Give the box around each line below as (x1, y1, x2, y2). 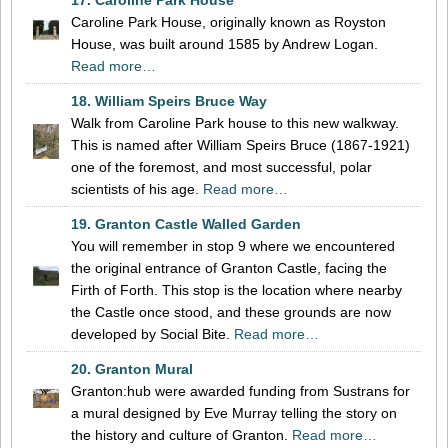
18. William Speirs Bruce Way (71, 92, 267, 109)
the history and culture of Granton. (71, 426, 292, 443)
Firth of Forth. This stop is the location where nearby (71, 281, 402, 298)
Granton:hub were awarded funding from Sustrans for (71, 382, 410, 399)
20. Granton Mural (71, 360, 193, 377)
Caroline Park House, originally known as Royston (71, 13, 386, 30)
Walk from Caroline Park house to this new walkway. (71, 114, 399, 131)
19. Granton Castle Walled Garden (71, 215, 301, 232)
